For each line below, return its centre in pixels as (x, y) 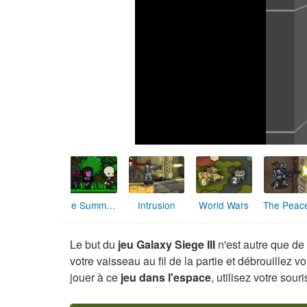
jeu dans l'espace (166, 278)
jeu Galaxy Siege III (167, 245)
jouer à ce (95, 278)
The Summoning (111, 205)
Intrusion (156, 205)
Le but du (94, 245)
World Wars (224, 205)
